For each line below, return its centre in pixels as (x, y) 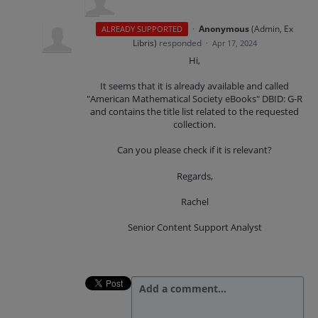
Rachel (194, 201)
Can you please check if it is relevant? (194, 150)
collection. (194, 125)
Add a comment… (183, 288)
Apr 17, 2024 (234, 43)
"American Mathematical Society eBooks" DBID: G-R (194, 99)
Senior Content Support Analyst (194, 227)
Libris (143, 43)
